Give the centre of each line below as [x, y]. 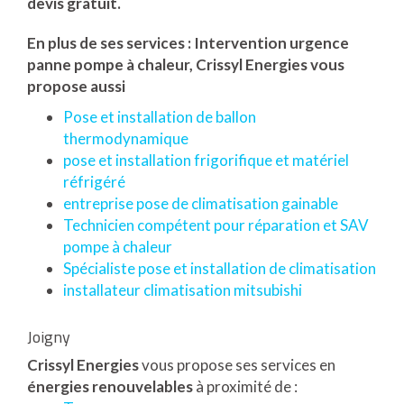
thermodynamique [126, 139]
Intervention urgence [271, 43]
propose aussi [76, 87]
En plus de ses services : [110, 43]
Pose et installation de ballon [160, 117]
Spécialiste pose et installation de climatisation [220, 269]
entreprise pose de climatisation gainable [201, 204]
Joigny [49, 337]
